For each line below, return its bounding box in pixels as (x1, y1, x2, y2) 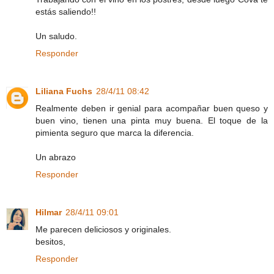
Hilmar (35, 207, 62, 217)
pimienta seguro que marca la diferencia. (35, 127, 194, 138)
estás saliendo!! (35, 6, 96, 17)
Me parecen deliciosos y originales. (35, 224, 171, 234)
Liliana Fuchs (35, 86, 92, 96)
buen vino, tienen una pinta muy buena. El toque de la (35, 115, 268, 125)
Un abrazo (35, 152, 76, 162)
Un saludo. (35, 31, 77, 41)
